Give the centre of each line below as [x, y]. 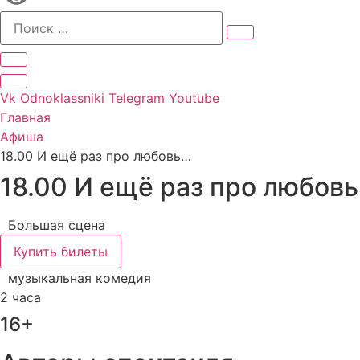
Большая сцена [57, 225]
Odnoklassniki [62, 98]
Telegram [137, 98]
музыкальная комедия [80, 278]
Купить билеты [61, 252]
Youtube [194, 98]
